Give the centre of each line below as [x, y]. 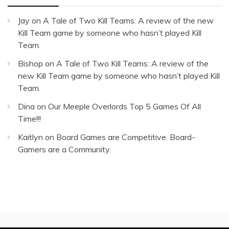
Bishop [30, 64]
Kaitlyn [30, 137]
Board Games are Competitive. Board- [126, 137]
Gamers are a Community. [64, 150]
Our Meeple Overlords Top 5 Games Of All [124, 107]
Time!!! [29, 119]
